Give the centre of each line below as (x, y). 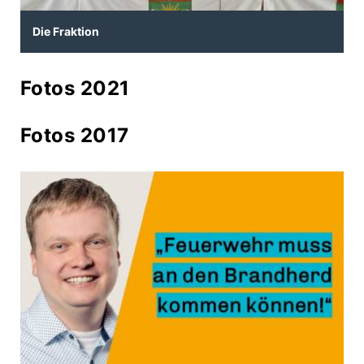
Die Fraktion (66, 31)
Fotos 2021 (75, 88)
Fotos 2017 (75, 135)
